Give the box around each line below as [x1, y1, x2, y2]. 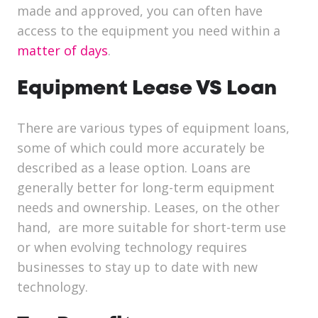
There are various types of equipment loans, [17, 119, 290, 137]
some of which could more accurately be [17, 139, 265, 157]
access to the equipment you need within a [17, 22, 280, 40]
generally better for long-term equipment [17, 179, 275, 197]
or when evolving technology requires [17, 238, 247, 256]
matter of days [17, 42, 108, 60]
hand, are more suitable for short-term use [17, 219, 286, 236]
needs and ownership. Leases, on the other [17, 199, 280, 216]
